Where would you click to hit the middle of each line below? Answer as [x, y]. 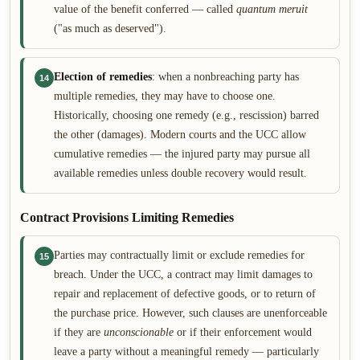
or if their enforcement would [243, 332]
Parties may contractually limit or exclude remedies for [179, 255]
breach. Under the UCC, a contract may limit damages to [183, 274]
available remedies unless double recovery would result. [180, 173]
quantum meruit [272, 9]
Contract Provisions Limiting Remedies [127, 217]
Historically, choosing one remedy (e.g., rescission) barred [186, 115]
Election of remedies [103, 77]
